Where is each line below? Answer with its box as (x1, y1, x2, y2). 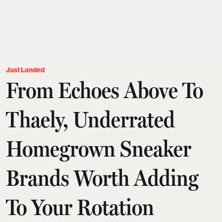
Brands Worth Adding (6, 164, 199, 191)
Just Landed (6, 65, 45, 74)
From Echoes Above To (6, 76, 203, 104)
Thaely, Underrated (6, 106, 175, 133)
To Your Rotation (6, 193, 154, 221)
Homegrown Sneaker (6, 135, 191, 162)
